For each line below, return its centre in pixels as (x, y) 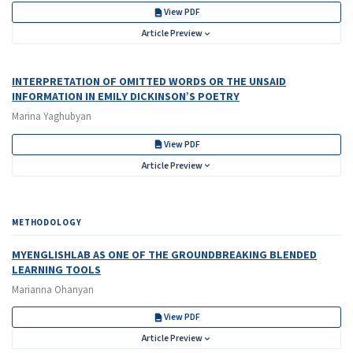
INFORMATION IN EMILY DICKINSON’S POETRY (126, 96)
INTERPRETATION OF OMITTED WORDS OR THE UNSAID (149, 81)
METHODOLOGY (47, 223)
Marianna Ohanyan (53, 290)
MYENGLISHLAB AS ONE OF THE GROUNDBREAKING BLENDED (164, 255)
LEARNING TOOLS (56, 269)
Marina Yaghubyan (52, 117)
